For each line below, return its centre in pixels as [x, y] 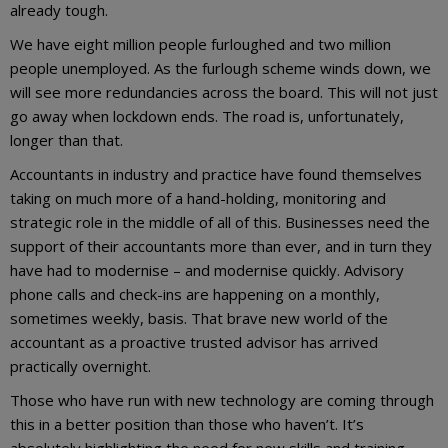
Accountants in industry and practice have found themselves [216, 173]
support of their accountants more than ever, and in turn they [221, 245]
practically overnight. [82, 365]
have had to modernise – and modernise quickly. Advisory [207, 269]
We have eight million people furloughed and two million [200, 43]
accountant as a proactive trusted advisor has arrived [194, 341]
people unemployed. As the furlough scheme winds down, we [220, 67]
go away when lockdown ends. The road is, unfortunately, [207, 115]
